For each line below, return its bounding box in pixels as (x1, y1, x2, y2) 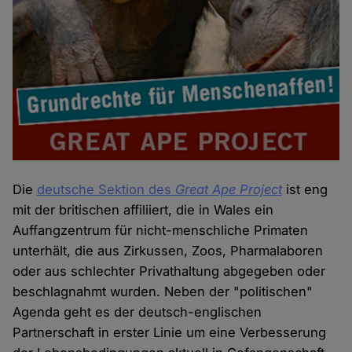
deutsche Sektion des (37, 181, 176, 197)
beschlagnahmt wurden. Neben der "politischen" (13, 283, 313, 299)
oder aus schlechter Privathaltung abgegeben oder (13, 262, 326, 279)
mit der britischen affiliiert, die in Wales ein (13, 201, 274, 218)
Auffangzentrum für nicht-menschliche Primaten (13, 222, 309, 238)
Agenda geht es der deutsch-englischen (13, 303, 262, 320)
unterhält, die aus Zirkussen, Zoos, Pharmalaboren (13, 242, 324, 258)
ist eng (282, 181, 328, 197)
